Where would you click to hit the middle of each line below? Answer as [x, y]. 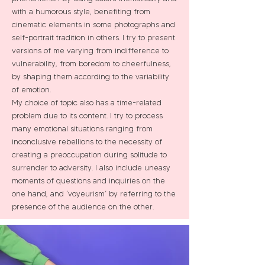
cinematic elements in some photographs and [93, 24]
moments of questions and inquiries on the [88, 180]
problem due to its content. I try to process [87, 115]
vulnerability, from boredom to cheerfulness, [91, 63]
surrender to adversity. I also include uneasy [91, 167]
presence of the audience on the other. [83, 206]
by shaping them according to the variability [91, 76]
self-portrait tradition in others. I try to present [93, 37]
